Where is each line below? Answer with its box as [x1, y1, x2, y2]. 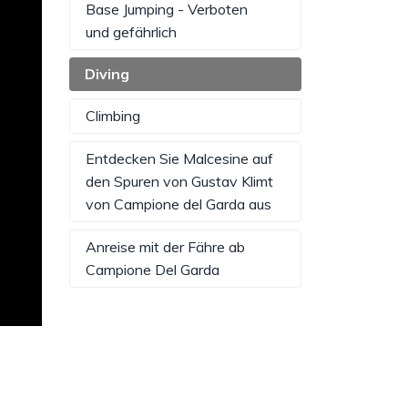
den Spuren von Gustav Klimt [86, 172, 273, 191]
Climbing [86, 107, 140, 126]
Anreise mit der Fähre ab [86, 238, 245, 257]
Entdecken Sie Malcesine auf [86, 149, 273, 168]
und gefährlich [86, 23, 177, 42]
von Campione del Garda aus [86, 195, 271, 214]
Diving [85, 65, 129, 84]
